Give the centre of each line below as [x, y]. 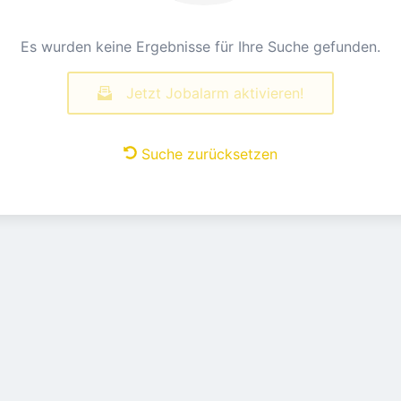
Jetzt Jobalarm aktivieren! [215, 93]
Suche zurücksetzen [209, 154]
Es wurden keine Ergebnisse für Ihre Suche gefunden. [200, 47]
